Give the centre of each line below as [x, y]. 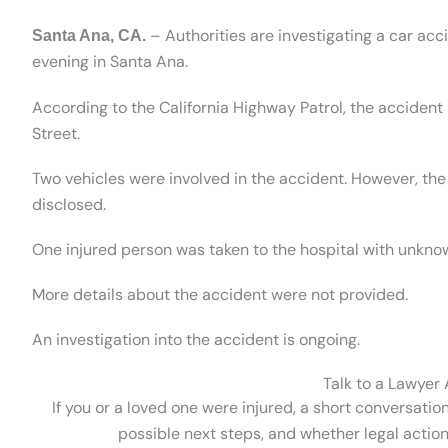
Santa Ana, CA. [89, 36]
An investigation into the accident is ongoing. [196, 340]
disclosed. [69, 204]
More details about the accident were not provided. [220, 295]
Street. [56, 133]
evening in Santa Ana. [110, 62]
